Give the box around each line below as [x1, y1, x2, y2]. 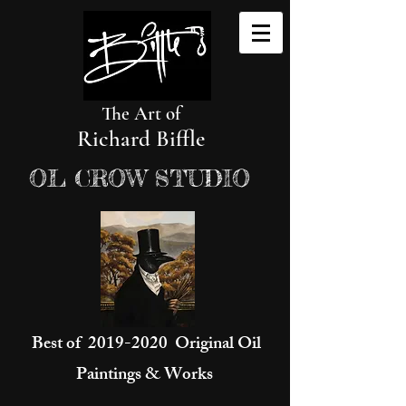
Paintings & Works [75, 361, 217, 391]
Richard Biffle [76, 125, 205, 152]
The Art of [101, 102, 180, 125]
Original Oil [167, 330, 261, 361]
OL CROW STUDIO [29, 164, 250, 192]
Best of [31, 330, 88, 361]
